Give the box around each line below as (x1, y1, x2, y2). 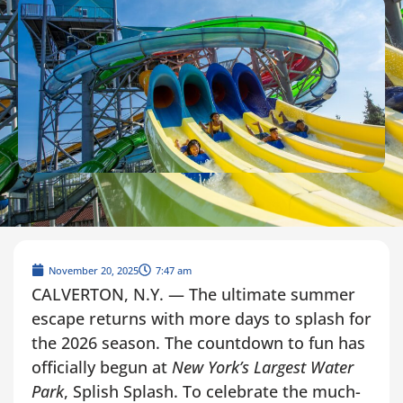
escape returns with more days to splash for (31, 307, 372, 329)
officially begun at (31, 355, 172, 378)
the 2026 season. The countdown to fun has (31, 331, 365, 354)
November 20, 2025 (49, 263, 139, 277)
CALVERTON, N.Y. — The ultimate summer (31, 282, 355, 305)
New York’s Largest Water (172, 355, 354, 378)
